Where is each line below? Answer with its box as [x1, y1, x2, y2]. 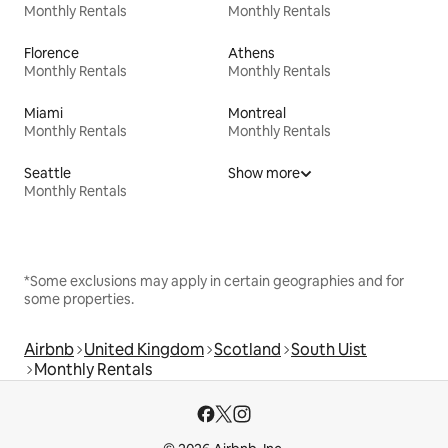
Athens [228, 44, 275, 63]
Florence [24, 44, 79, 63]
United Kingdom [84, 339, 204, 361]
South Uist [291, 339, 367, 361]
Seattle [24, 164, 71, 183]
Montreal [228, 104, 286, 123]
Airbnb [24, 339, 74, 361]
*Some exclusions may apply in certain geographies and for [24, 272, 404, 291]
